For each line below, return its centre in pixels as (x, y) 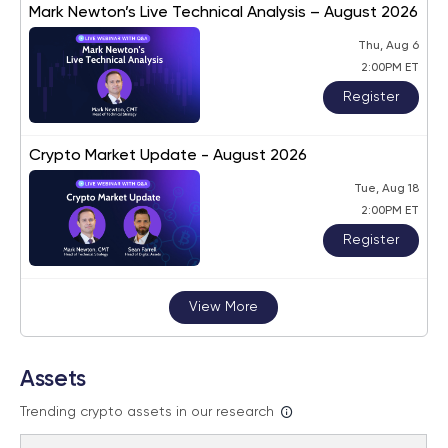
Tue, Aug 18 (386, 188)
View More (224, 307)
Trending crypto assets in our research (147, 412)
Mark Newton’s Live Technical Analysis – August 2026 (223, 13)
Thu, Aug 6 (388, 45)
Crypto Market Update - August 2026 (168, 156)
